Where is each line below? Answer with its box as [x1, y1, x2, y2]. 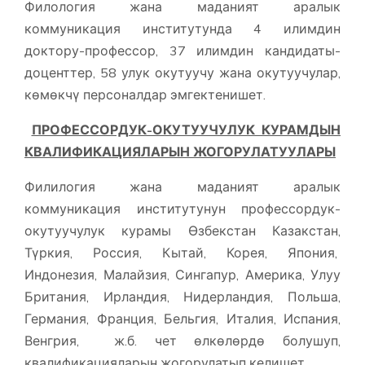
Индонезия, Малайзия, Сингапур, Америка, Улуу [24, 266, 341, 284]
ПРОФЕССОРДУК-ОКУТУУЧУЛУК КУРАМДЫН [31, 121, 341, 139]
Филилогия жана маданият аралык [24, 178, 341, 196]
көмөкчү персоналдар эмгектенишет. [24, 86, 266, 103]
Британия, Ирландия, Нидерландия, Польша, [24, 288, 341, 306]
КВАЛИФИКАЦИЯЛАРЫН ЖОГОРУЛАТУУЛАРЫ [24, 143, 336, 161]
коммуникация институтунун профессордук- [24, 200, 341, 218]
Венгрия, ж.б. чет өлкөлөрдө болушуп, [24, 332, 341, 350]
